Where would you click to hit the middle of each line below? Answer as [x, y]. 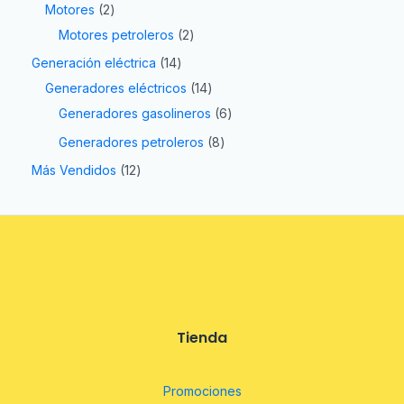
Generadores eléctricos [116, 88]
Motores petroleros [116, 34]
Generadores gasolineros [135, 114]
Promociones [202, 391]
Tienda [202, 338]
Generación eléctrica [94, 63]
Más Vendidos [74, 170]
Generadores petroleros [131, 142]
